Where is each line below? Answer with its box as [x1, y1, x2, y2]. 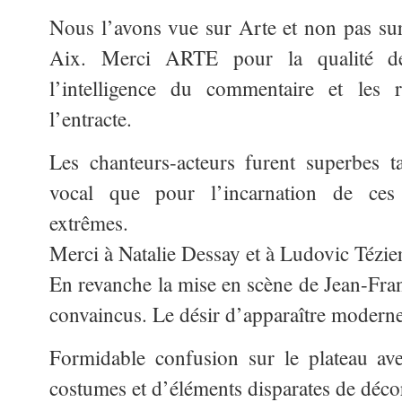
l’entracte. [49, 104, 132, 133]
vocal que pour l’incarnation [49, 178, 318, 206]
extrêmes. [49, 208, 128, 237]
